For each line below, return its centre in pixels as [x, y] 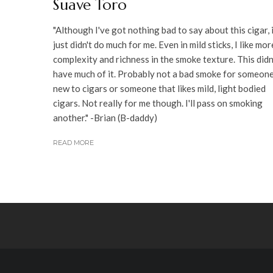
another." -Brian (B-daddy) [105, 118]
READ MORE [73, 143]
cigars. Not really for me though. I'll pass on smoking [158, 103]
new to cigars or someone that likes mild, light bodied [159, 88]
